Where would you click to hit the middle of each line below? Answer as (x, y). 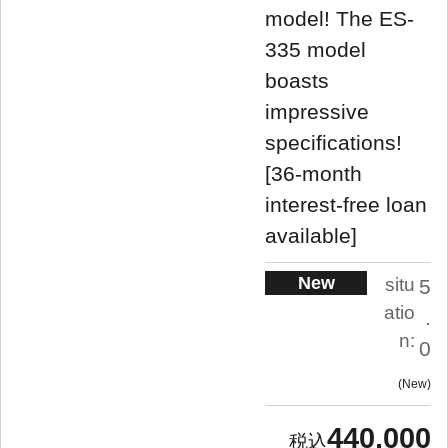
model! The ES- (339, 18)
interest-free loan (346, 204)
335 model (315, 49)
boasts (297, 80)
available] (311, 235)
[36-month (313, 173)
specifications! (333, 142)
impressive (317, 111)
